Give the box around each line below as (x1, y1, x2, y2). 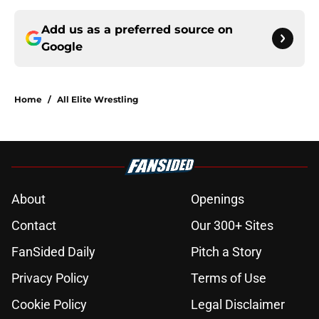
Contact (11, 218, 56, 234)
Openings (191, 192, 244, 207)
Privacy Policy (11, 271, 89, 286)
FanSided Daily (11, 244, 95, 260)
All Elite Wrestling (57, 94, 138, 105)
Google (41, 40, 83, 54)
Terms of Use (191, 271, 266, 286)
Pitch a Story (191, 244, 262, 260)
